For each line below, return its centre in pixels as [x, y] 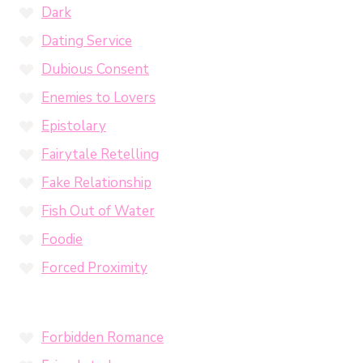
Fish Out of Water [98, 211]
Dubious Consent [95, 69]
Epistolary [74, 126]
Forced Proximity [94, 267]
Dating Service [87, 41]
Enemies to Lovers [98, 97]
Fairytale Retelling [100, 154]
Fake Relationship [96, 182]
